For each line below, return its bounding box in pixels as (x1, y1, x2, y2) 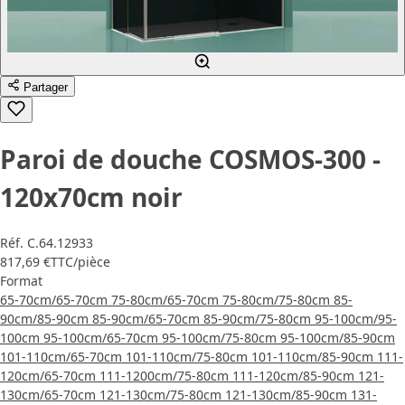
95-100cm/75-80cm (162, 328, 280, 346)
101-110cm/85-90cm (251, 347, 377, 365)
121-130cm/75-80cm (99, 385, 225, 403)
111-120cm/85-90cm (232, 366, 358, 384)
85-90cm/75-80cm (203, 309, 315, 327)
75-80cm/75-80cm (222, 290, 334, 308)
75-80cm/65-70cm (111, 290, 222, 308)
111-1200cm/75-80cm (99, 366, 232, 384)
